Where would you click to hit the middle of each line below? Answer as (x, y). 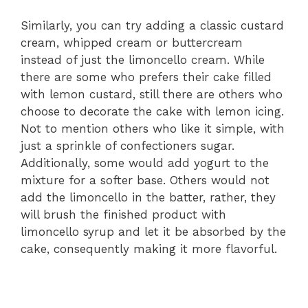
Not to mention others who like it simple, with (153, 129)
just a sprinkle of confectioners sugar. (128, 146)
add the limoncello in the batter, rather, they (148, 198)
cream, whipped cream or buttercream (132, 43)
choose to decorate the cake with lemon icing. (152, 112)
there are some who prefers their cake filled (146, 77)
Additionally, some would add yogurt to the (145, 163)
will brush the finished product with (123, 215)
